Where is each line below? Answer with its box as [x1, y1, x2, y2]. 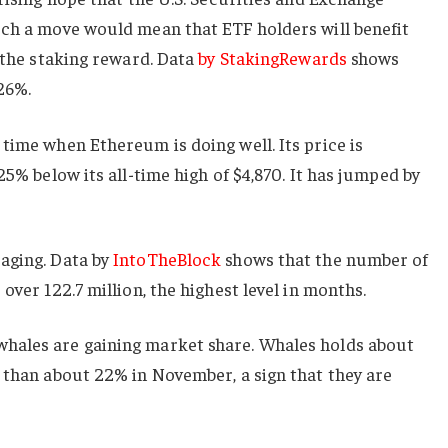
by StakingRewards [198, 46, 347, 70]
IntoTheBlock [113, 246, 222, 270]
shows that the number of [221, 246, 429, 270]
